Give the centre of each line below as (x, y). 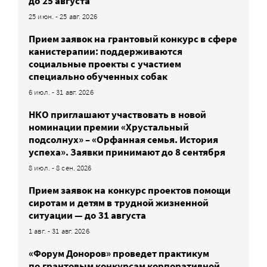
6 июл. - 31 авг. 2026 (61, 92)
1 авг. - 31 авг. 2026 (59, 231)
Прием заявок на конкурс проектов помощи (130, 190)
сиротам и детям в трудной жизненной (119, 202)
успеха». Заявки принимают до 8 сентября (127, 152)
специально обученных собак (98, 76)
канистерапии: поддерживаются (105, 51)
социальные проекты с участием (105, 63)
